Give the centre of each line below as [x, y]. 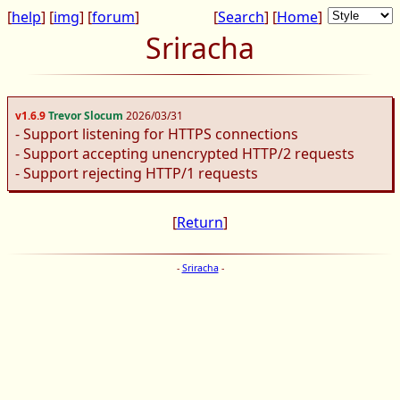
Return [200, 222]
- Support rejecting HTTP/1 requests [137, 173]
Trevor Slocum [86, 116]
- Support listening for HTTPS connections [157, 134]
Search [241, 17]
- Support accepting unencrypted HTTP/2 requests [185, 154]
